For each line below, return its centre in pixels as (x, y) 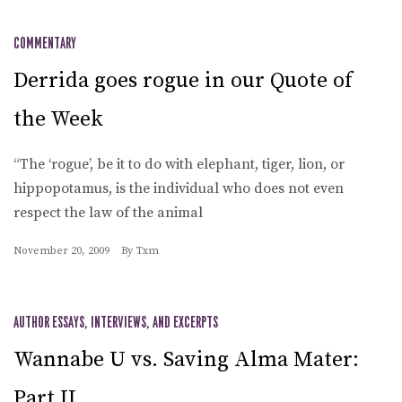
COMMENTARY (45, 44)
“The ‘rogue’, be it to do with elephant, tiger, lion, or (179, 164)
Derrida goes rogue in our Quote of (183, 80)
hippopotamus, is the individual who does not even (179, 188)
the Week (58, 119)
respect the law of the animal (108, 212)
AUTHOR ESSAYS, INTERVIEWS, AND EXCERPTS (116, 323)
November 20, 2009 (61, 250)
